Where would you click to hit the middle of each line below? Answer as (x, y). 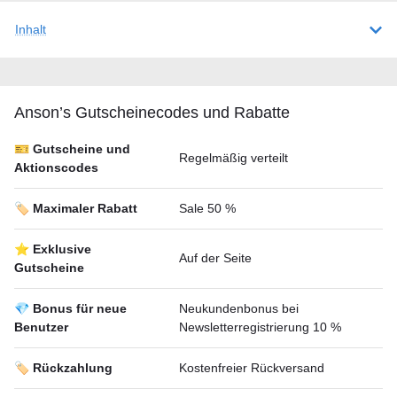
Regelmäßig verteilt (234, 158)
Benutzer (41, 327)
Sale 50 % (207, 208)
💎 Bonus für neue (70, 308)
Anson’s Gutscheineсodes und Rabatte (152, 113)
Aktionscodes (56, 167)
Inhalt (31, 29)
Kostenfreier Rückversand (252, 368)
